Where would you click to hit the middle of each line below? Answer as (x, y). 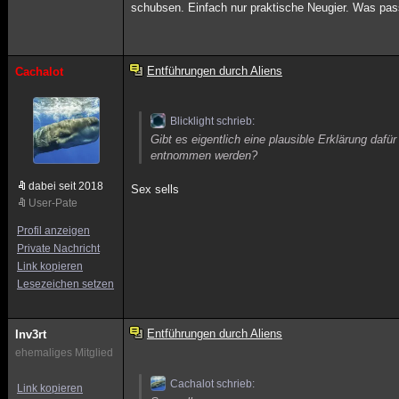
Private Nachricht (58, 248)
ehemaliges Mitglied (64, 353)
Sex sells (155, 189)
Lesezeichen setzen (65, 284)
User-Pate (53, 203)
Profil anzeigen (53, 231)
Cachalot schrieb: (213, 384)
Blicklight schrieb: (213, 121)
